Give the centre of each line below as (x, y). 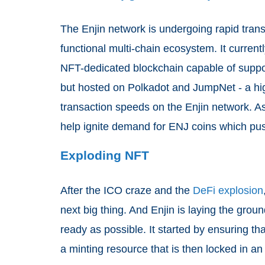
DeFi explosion (228, 190)
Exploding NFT (105, 155)
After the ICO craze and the (127, 190)
